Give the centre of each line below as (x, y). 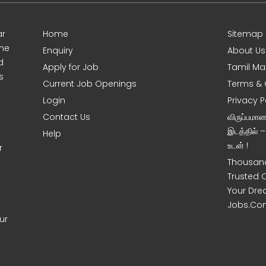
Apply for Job (71, 67)
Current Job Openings (90, 84)
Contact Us (67, 117)
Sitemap (246, 34)
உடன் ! (238, 145)
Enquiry (58, 50)
